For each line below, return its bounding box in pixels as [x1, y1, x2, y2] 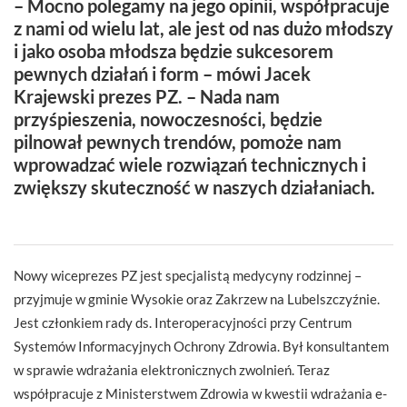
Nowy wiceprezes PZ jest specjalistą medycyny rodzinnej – [14, 266, 362, 283]
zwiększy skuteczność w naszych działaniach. [14, 175, 375, 198]
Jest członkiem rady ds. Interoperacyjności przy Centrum [14, 313, 352, 331]
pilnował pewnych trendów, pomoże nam [14, 130, 342, 153]
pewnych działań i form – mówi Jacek [14, 62, 311, 84]
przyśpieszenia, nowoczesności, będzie [14, 107, 323, 130]
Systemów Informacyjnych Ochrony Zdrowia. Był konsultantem [14, 337, 389, 354]
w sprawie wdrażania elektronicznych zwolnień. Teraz [14, 361, 330, 378]
